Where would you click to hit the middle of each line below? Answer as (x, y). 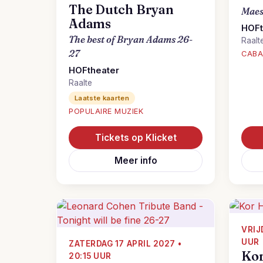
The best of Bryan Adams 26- (131, 39)
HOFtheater (94, 70)
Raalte (80, 83)
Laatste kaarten (102, 98)
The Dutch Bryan (121, 10)
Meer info (136, 161)
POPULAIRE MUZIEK (106, 111)
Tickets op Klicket (136, 138)
